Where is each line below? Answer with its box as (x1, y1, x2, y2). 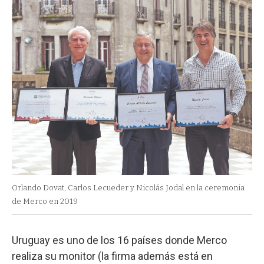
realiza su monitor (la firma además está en (12, 250, 213, 263)
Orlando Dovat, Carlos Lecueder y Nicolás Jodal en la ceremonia (12, 183, 245, 193)
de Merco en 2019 (12, 197, 78, 206)
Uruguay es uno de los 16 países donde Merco (12, 234, 227, 247)
